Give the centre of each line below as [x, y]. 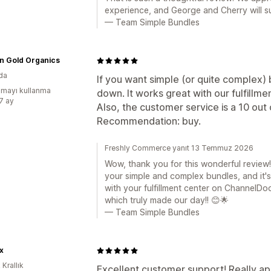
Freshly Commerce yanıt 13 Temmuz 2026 [179, 148]
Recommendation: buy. [149, 121]
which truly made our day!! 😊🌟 [167, 200]
